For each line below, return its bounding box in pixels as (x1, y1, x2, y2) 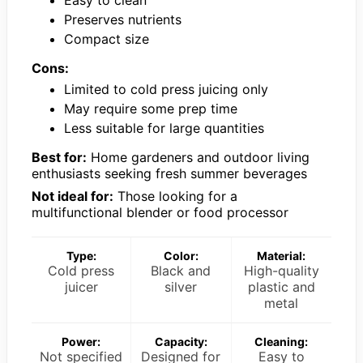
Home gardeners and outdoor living (87, 149, 310, 166)
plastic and (247, 279, 315, 296)
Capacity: (154, 335, 207, 349)
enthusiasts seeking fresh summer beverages (32, 165, 307, 182)
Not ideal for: (32, 188, 113, 205)
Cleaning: (254, 335, 309, 349)
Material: (257, 249, 306, 263)
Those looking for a (113, 188, 237, 205)
